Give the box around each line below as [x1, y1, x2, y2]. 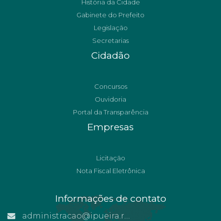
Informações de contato [55, 193, 166, 204]
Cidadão [91, 50, 130, 61]
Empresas [87, 121, 134, 133]
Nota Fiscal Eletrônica [76, 167, 145, 175]
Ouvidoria [95, 95, 126, 103]
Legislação [93, 24, 128, 32]
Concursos [94, 82, 127, 90]
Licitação [96, 154, 125, 162]
